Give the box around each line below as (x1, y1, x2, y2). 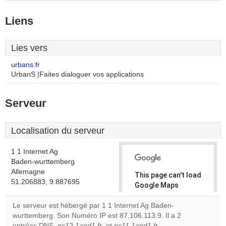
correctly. (135, 191, 167, 199)
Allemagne (11, 168, 45, 176)
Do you (142, 213, 161, 220)
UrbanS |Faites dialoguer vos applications (11, 71, 144, 78)
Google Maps (135, 181, 179, 189)
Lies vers (11, 43, 47, 53)
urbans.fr (11, 61, 40, 69)
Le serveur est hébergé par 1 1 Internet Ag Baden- (13, 202, 174, 209)
